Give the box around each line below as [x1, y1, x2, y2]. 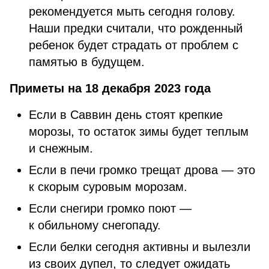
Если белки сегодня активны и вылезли [29, 240, 250, 253]
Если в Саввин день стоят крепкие [29, 108, 223, 121]
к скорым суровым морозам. [29, 180, 187, 193]
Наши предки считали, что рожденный [29, 22, 243, 35]
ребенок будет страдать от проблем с [29, 38, 238, 52]
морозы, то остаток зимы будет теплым [29, 125, 249, 138]
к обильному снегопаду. [29, 219, 161, 232]
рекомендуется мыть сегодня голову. [29, 5, 235, 18]
